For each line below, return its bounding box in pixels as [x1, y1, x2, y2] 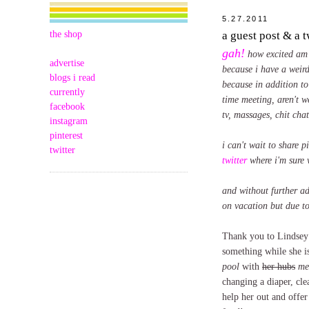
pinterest [50, 130, 83, 141]
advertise [50, 57, 84, 68]
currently [50, 86, 85, 97]
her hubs [262, 260, 295, 272]
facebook [50, 101, 85, 112]
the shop [50, 28, 82, 39]
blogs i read [50, 72, 95, 83]
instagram [50, 115, 88, 126]
